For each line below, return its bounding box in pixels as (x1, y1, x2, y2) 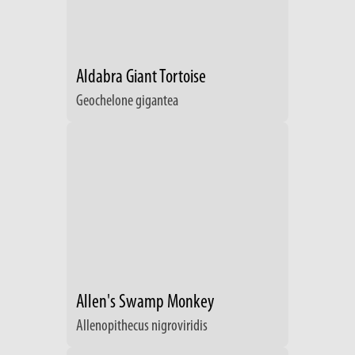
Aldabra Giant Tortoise (76, 68, 206, 88)
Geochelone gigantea (76, 94, 178, 110)
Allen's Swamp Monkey (76, 293, 214, 313)
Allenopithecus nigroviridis (76, 319, 208, 335)
